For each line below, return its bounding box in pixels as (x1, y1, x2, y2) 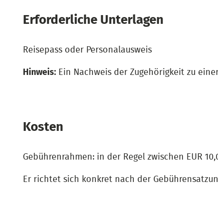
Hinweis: (23, 68, 56, 77)
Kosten (23, 121, 63, 133)
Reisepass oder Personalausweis (23, 46, 152, 54)
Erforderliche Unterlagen (23, 14, 163, 26)
